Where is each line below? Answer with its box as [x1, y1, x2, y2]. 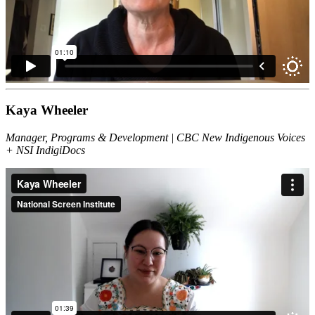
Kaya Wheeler [6, 103, 88, 118]
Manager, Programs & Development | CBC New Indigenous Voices [6, 131, 305, 144]
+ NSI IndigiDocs [6, 144, 85, 157]
